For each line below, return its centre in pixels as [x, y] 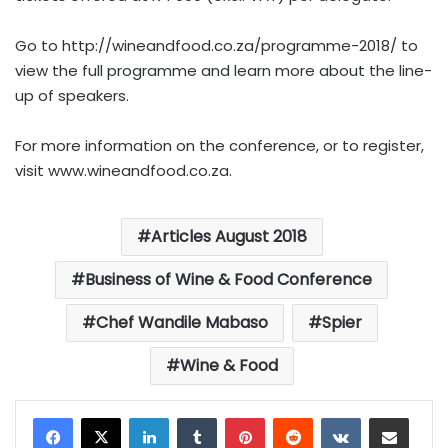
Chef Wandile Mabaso [181, 322]
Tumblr [241, 417]
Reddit [334, 417]
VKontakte [396, 417]
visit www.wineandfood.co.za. [123, 170]
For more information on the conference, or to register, [219, 145]
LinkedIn [195, 417]
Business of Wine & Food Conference [228, 279]
